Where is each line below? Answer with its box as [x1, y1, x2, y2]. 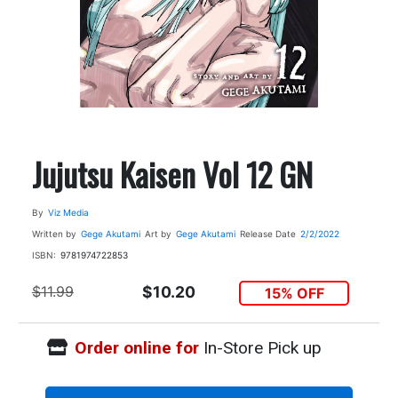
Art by [144, 227, 171, 239]
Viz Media [47, 206, 89, 218]
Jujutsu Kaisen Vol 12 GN [31, 149, 313, 197]
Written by [31, 227, 76, 239]
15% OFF [264, 283, 324, 302]
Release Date [239, 227, 296, 239]
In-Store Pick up [198, 338, 322, 359]
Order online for [74, 338, 199, 359]
